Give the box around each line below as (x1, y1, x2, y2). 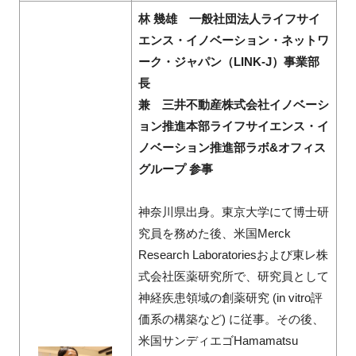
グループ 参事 (137, 162, 213, 176)
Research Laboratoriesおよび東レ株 (137, 248, 328, 262)
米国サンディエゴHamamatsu (137, 334, 298, 348)
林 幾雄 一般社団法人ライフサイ (137, 12, 320, 26)
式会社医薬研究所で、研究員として (137, 269, 329, 284)
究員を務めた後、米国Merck (137, 226, 291, 241)
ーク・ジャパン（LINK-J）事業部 (137, 55, 319, 69)
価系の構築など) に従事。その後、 (137, 312, 324, 327)
